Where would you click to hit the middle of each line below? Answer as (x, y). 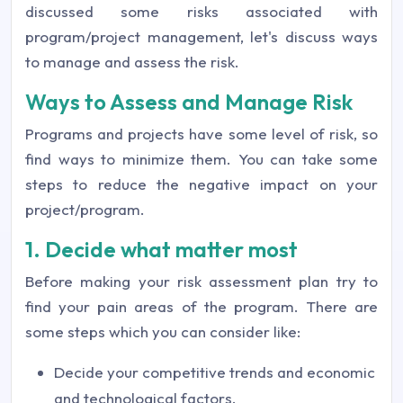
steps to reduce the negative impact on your (201, 184)
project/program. (85, 210)
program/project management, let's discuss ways (201, 37)
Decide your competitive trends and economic (215, 372)
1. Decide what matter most (161, 250)
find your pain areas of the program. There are (201, 307)
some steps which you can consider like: (163, 332)
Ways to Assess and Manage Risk (189, 102)
